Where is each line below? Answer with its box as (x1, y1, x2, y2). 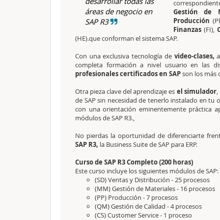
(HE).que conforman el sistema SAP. (75, 34, 178, 43)
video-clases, (171, 52, 215, 60)
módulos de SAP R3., (75, 113, 135, 122)
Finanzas (173, 25, 201, 34)
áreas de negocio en (85, 6, 152, 16)
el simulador (176, 87, 217, 96)
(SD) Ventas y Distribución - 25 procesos (95, 175, 210, 184)
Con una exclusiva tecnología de (75, 52, 172, 60)
